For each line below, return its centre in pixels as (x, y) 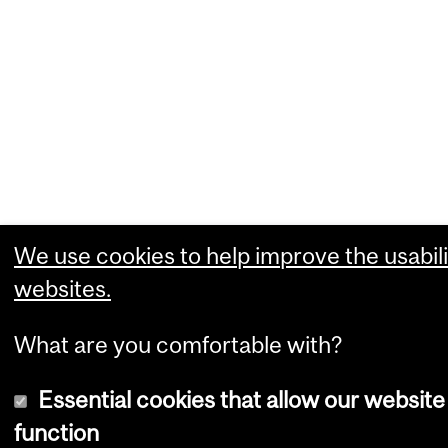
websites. (62, 289)
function (56, 432)
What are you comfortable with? (178, 344)
